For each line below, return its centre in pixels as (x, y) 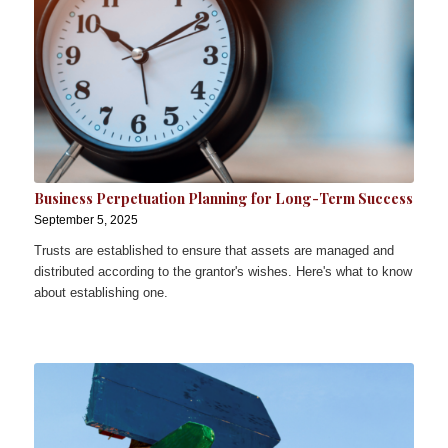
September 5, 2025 (85, 220)
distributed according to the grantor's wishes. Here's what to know (222, 272)
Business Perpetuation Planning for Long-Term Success (223, 199)
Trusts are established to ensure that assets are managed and (213, 251)
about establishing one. (100, 293)
